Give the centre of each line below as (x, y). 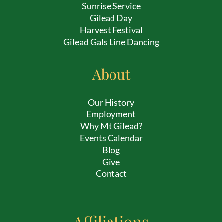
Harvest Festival (111, 30)
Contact (111, 174)
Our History (111, 102)
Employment (111, 114)
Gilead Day (111, 18)
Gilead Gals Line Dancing (111, 42)
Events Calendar (111, 138)
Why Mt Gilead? (111, 126)
